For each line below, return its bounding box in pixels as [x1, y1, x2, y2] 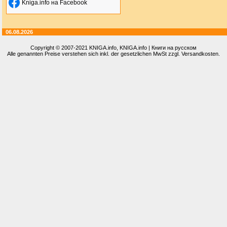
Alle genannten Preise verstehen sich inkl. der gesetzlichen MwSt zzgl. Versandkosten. [7, 51, 220, 57]
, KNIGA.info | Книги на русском [117, 45, 197, 51]
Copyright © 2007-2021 [30, 45, 89, 51]
